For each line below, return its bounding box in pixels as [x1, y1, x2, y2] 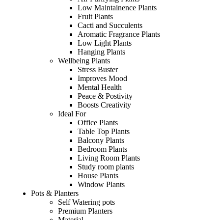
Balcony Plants [78, 136, 124, 144]
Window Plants [78, 180, 125, 189]
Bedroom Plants [78, 144, 127, 153]
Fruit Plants [78, 12, 113, 21]
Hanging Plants [78, 47, 125, 56]
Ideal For [58, 109, 86, 118]
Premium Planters [58, 206, 112, 215]
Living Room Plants [78, 153, 140, 162]
